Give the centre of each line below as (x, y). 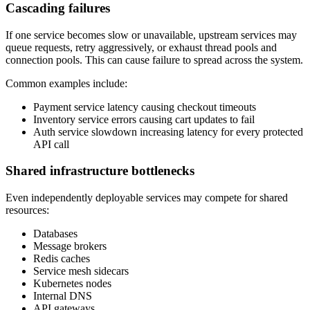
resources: (27, 210)
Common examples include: (66, 83)
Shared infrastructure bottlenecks (100, 171)
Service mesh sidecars (81, 271)
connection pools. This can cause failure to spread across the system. (154, 60)
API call (51, 144)
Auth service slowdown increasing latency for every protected (168, 131)
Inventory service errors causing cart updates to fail (144, 119)
